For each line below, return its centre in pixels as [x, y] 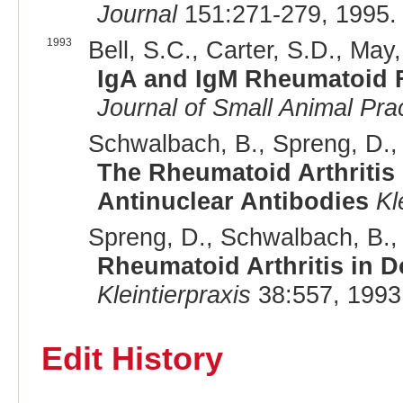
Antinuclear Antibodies [233, 201]
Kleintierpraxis [174, 295]
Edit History [132, 359]
